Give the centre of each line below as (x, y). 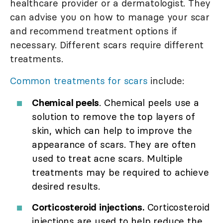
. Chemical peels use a (149, 103)
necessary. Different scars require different (107, 45)
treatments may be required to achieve (120, 172)
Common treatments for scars (79, 81)
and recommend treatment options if (94, 31)
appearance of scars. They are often (114, 145)
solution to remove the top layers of (113, 117)
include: (166, 81)
